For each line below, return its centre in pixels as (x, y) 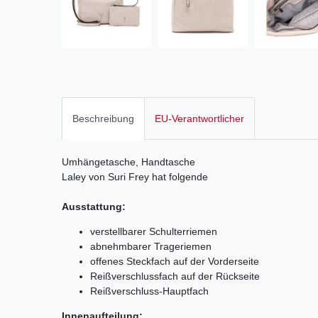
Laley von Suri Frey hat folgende (135, 176)
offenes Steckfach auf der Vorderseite (175, 261)
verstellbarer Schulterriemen (154, 231)
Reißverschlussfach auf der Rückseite (175, 276)
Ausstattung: (94, 206)
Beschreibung (103, 118)
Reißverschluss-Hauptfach (149, 291)
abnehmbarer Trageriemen (151, 246)
